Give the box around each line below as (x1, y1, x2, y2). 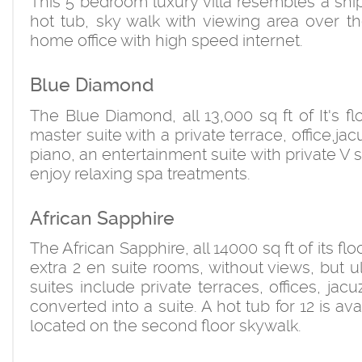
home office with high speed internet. (30, 31, 303, 51)
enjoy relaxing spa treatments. (30, 163, 250, 183)
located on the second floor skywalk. (30, 316, 301, 336)
